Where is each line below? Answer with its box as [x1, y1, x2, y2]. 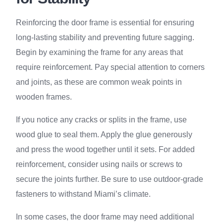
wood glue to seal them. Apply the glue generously [16, 130, 192, 139]
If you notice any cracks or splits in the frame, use [16, 115, 187, 124]
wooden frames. [16, 93, 72, 101]
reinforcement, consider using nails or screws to [16, 160, 182, 168]
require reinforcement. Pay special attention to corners [16, 63, 205, 71]
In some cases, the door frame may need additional [16, 213, 194, 221]
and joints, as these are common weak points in [16, 78, 182, 86]
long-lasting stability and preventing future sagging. [16, 33, 194, 42]
